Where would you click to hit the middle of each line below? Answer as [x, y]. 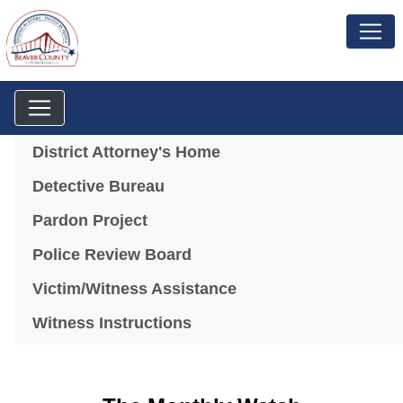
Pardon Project [90, 220]
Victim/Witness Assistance [134, 288]
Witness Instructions [112, 322]
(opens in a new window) [259, 185]
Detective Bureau [99, 186]
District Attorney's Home [126, 152]
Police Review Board [112, 254]
